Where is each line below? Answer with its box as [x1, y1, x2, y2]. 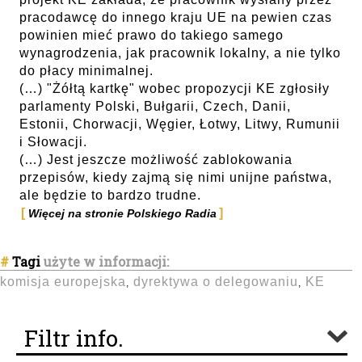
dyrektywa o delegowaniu [133, 275, 298, 288]
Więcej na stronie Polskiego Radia [28, 207, 217, 220]
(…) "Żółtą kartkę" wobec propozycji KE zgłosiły [19, 82, 330, 95]
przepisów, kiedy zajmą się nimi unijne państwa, [19, 170, 332, 184]
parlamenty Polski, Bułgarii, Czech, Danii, [19, 99, 291, 113]
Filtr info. [24, 323, 124, 353]
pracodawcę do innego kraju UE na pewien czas [19, 11, 332, 24]
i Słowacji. [19, 135, 87, 149]
